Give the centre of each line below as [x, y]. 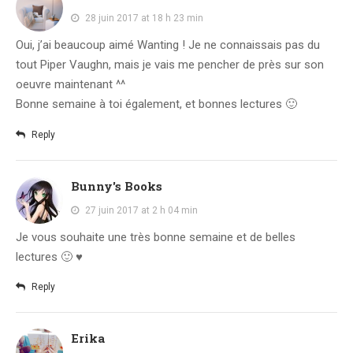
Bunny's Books [117, 186]
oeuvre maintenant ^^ [71, 85]
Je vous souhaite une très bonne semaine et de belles [156, 237]
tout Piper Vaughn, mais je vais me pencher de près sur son [170, 65]
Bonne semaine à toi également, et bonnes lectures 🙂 [156, 104]
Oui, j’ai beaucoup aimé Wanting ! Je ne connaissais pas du [168, 45]
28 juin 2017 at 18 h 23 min [144, 19]
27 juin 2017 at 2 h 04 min [141, 210]
